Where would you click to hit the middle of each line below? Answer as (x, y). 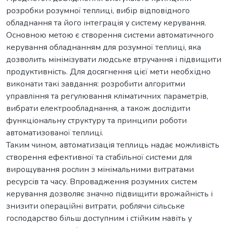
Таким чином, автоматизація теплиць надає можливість (113, 145)
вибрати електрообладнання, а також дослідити (98, 108)
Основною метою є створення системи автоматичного (110, 35)
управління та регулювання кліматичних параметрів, (107, 96)
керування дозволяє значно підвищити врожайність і (109, 194)
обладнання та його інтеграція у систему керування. (106, 23)
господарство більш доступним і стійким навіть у (99, 218)
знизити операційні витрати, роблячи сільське (95, 206)
